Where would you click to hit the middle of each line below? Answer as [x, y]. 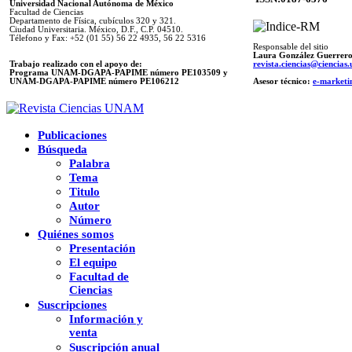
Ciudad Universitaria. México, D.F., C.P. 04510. [96, 29]
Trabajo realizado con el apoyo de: [76, 64]
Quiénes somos [76, 234]
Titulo [84, 191]
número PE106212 [144, 81]
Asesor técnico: [283, 81]
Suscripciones [72, 304]
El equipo [93, 262]
